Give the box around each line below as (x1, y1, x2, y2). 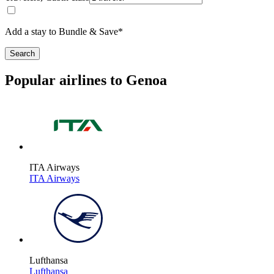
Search (10, 49, 35, 59)
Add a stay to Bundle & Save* (5, 26, 123, 37)
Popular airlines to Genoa (5, 72, 167, 89)
